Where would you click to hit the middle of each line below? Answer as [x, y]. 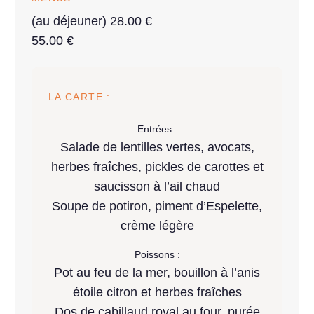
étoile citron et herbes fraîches [157, 293]
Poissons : [157, 255]
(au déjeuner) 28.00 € [92, 21]
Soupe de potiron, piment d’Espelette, [157, 206]
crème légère [157, 226]
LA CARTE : [80, 97]
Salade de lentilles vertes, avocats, [157, 148]
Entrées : [157, 129]
